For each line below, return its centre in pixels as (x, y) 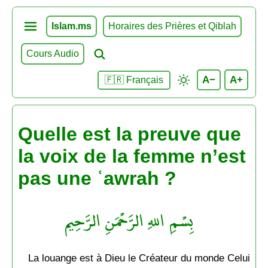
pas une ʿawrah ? (97, 179)
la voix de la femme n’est (132, 156)
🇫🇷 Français (134, 80)
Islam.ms (71, 26)
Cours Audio (52, 54)
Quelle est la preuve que (129, 134)
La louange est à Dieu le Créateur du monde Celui (139, 258)
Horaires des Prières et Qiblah (172, 26)
